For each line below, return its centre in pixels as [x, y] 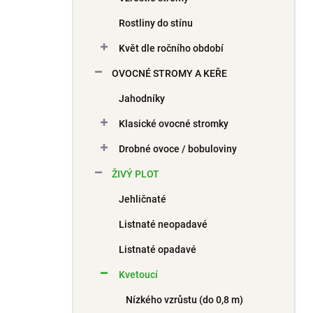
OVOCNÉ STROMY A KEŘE [169, 73]
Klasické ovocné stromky [174, 124]
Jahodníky [142, 99]
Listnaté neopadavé [163, 224]
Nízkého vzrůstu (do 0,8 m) [184, 300]
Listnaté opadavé [158, 249]
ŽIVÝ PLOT [136, 174]
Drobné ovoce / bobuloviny [178, 149]
